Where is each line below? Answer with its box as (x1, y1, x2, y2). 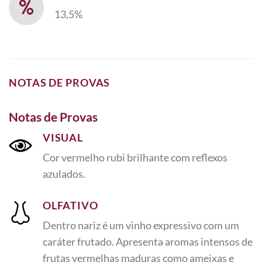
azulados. (42, 167, 85, 180)
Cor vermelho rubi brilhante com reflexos (42, 150, 227, 164)
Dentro (42, 218, 76, 232)
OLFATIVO (42, 198, 98, 212)
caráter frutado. (42, 235, 114, 248)
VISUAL (42, 131, 84, 144)
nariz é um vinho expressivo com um (77, 218, 239, 232)
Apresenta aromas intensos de (115, 235, 253, 248)
